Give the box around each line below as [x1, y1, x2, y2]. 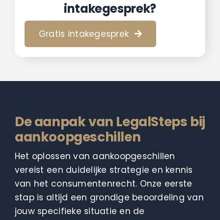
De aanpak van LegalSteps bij [14, 112, 205, 131]
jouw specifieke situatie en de [14, 205, 145, 217]
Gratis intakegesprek [38, 27, 129, 40]
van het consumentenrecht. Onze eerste [14, 177, 192, 190]
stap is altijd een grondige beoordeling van [14, 191, 204, 203]
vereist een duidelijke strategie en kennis [14, 164, 193, 176]
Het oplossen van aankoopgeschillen [14, 150, 175, 162]
